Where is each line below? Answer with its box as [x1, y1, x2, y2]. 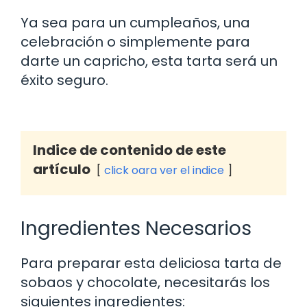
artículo [33, 159, 90, 179]
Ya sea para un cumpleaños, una [21, 12, 250, 32]
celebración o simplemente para [21, 32, 250, 51]
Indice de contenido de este [33, 140, 226, 160]
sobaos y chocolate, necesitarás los [21, 272, 270, 292]
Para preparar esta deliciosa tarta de [21, 253, 282, 273]
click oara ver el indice [104, 162, 224, 178]
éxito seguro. [21, 70, 108, 90]
